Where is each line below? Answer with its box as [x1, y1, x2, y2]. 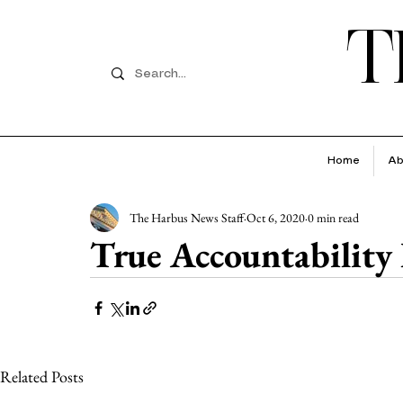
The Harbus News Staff [130, 209, 244, 226]
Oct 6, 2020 [246, 209, 305, 226]
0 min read [308, 209, 359, 226]
